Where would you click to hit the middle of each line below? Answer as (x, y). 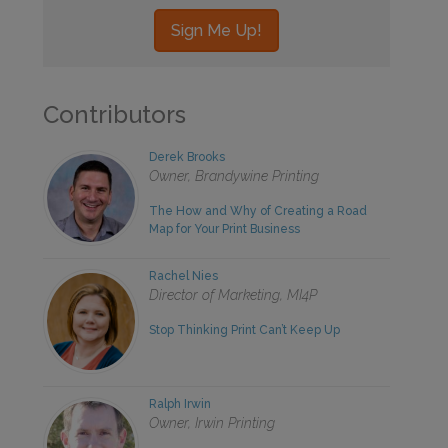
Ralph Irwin (180, 403)
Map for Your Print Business (225, 228)
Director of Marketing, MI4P (233, 294)
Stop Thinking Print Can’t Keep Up (245, 329)
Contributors (115, 114)
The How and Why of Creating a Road (258, 210)
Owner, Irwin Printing (212, 422)
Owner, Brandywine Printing (234, 175)
